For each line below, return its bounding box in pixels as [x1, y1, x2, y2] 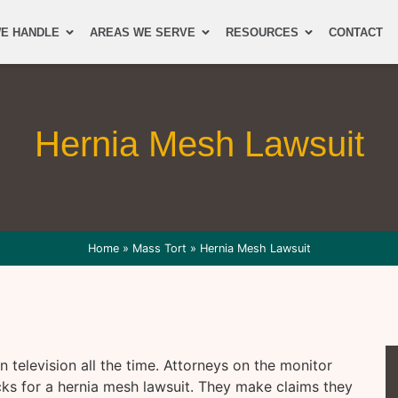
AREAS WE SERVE [90, 25, 195, 39]
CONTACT [329, 25, 383, 39]
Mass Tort [131, 242, 187, 255]
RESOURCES [226, 25, 298, 39]
